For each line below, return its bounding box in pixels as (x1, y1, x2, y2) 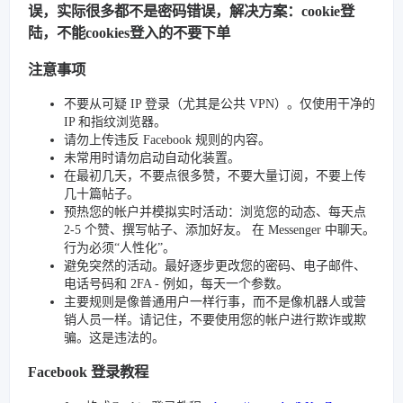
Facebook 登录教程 (28, 363, 148, 381)
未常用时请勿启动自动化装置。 (64, 151, 240, 165)
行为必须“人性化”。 (64, 241, 175, 255)
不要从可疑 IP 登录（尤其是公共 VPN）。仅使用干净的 (64, 97, 375, 111)
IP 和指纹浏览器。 (64, 115, 166, 129)
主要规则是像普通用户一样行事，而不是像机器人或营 (64, 295, 366, 309)
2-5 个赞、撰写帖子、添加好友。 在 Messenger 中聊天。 (64, 223, 375, 237)
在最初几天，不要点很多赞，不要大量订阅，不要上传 (64, 169, 366, 183)
